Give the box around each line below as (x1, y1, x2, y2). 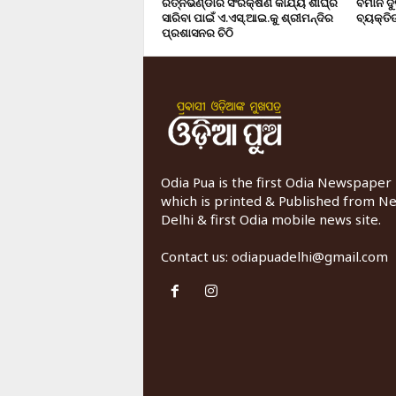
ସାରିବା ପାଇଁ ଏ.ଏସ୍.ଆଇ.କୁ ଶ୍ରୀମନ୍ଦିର (161, 9, 333, 26)
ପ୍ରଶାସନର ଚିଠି (161, 24, 233, 41)
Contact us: (160, 247, 232, 265)
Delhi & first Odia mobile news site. (160, 209, 381, 228)
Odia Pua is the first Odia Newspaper (160, 172, 392, 191)
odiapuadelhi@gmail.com (231, 247, 388, 265)
